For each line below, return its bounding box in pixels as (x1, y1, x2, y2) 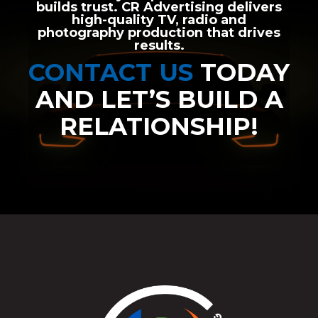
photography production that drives (38, 25, 280, 41)
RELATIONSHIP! (60, 111, 258, 142)
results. (133, 38, 185, 54)
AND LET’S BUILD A (35, 84, 283, 115)
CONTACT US (28, 57, 193, 88)
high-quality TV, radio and (72, 12, 246, 28)
